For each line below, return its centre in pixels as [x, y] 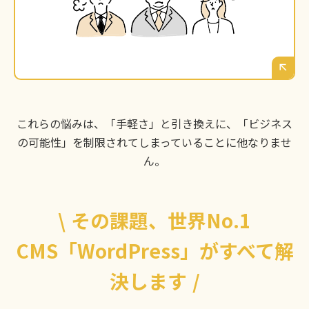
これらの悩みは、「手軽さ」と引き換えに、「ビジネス [154, 124]
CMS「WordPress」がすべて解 [154, 251]
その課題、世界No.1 [161, 220]
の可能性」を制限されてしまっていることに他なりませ [154, 142]
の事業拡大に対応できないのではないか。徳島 [157, 11]
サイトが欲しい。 [229, 49]
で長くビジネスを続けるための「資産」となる [157, 30]
